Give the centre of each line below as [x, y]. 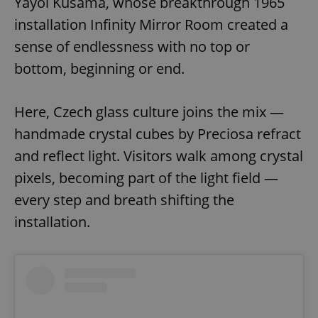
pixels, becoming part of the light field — [146, 177]
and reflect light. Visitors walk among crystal [159, 155]
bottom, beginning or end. [99, 68]
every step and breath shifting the [124, 199]
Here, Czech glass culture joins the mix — [149, 111]
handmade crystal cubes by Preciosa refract [158, 133]
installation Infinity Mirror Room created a [151, 24]
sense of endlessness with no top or [132, 46]
